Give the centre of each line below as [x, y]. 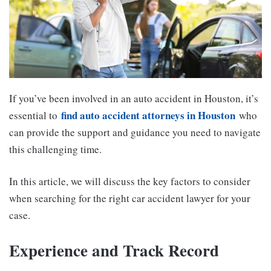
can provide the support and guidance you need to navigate [135, 132]
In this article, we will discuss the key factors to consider [130, 181]
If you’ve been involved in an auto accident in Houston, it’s [134, 99]
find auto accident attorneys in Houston [148, 116]
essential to [35, 116]
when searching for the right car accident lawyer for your [130, 198]
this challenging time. [55, 149]
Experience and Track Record [114, 250]
